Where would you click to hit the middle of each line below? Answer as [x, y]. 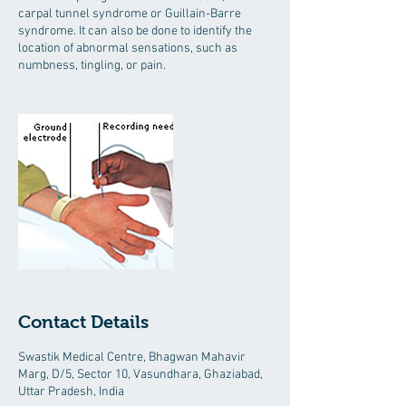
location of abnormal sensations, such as [128, 48]
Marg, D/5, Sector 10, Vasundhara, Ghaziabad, [140, 375]
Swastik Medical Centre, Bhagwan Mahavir [132, 358]
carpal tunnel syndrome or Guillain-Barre [130, 14]
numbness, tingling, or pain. [92, 66]
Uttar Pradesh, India [71, 392]
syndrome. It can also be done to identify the [135, 31]
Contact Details [83, 322]
